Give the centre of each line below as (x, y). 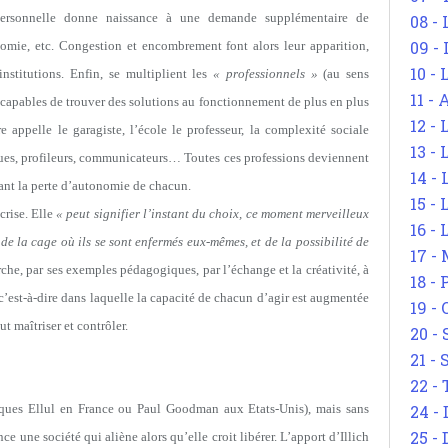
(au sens (343, 73)
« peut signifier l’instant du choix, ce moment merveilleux (213, 213)
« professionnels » (265, 73)
